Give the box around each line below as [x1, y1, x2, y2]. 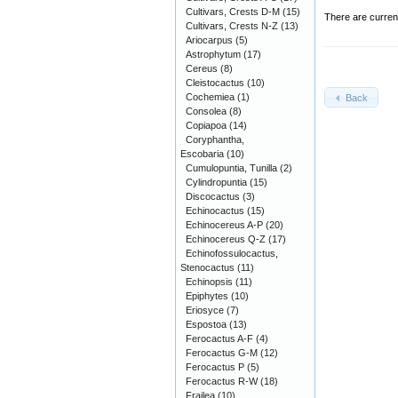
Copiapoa [186, 120, 227, 131]
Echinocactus [186, 205, 244, 216]
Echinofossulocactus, [186, 248, 278, 259]
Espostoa [186, 319, 227, 330]
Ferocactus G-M [186, 347, 258, 358]
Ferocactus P [186, 362, 244, 372]
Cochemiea [186, 92, 235, 102]
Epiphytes [186, 291, 228, 301]
